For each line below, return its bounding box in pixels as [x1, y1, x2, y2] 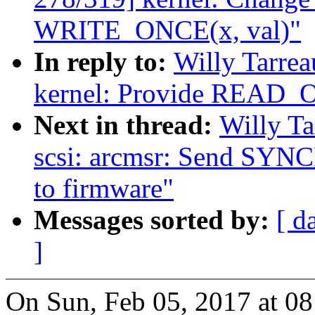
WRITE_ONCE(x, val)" [34, 15, 301, 46]
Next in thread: [34, 110, 219, 141]
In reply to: [34, 46, 174, 77]
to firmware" [34, 173, 174, 204]
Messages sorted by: [34, 205, 276, 236]
